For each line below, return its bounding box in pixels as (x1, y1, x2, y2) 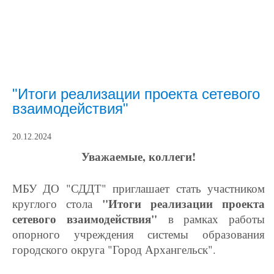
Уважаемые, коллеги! (81, 148, 196, 165)
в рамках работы (168, 211, 265, 226)
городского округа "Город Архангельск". (12, 242, 216, 257)
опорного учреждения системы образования (12, 226, 265, 242)
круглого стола (12, 196, 102, 211)
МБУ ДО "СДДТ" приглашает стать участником (12, 180, 265, 196)
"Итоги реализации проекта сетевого (12, 86, 260, 102)
